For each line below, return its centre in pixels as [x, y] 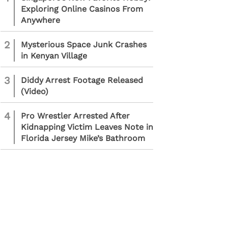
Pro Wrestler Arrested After [75, 116]
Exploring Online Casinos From [82, 9]
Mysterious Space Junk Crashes [84, 45]
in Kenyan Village [54, 56]
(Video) [35, 91]
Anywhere [40, 20]
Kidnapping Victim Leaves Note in [87, 127]
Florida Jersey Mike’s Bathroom [83, 138]
